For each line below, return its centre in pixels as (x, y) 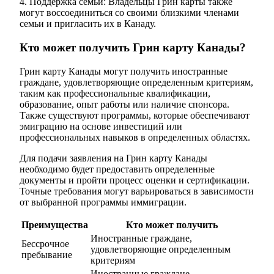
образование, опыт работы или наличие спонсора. (124, 104)
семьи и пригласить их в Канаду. (88, 24)
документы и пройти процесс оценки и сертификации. (135, 180)
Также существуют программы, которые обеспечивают (135, 115)
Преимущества (55, 224)
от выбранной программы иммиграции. (103, 202)
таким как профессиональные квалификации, (115, 93)
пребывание (47, 254)
